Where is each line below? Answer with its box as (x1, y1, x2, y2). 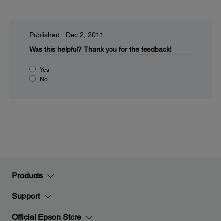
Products (12, 171, 43, 180)
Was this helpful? (29, 45, 82, 53)
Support (12, 191, 40, 201)
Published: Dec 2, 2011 (29, 31, 104, 38)
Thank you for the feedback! (84, 45, 172, 53)
